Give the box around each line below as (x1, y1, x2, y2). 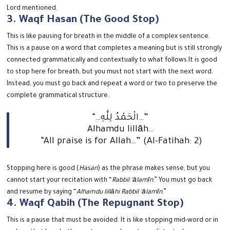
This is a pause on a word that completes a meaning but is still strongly (7, 45, 222, 53)
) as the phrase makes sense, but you (98, 165, 210, 173)
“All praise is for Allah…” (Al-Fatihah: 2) (41, 137, 202, 147)
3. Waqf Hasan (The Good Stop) (7, 15, 159, 27)
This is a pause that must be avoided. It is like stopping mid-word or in (7, 217, 219, 225)
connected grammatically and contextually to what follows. (7, 57, 189, 65)
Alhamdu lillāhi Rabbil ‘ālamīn (76, 189, 163, 197)
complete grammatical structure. (7, 92, 110, 100)
